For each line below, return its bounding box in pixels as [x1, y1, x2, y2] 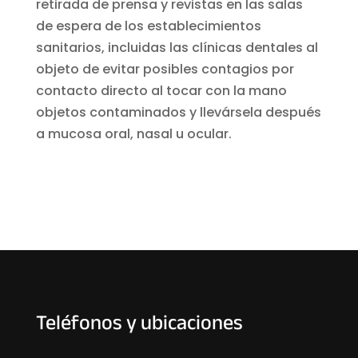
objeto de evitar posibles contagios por [35, 59, 294, 78]
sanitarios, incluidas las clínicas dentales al [35, 38, 318, 57]
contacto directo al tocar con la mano [35, 81, 287, 100]
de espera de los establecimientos [35, 16, 261, 35]
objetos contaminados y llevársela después [35, 102, 321, 121]
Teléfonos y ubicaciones [35, 308, 243, 340]
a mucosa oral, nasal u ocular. [35, 124, 232, 143]
